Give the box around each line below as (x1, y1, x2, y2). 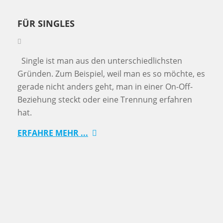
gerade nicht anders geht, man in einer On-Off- (17, 81, 193, 93)
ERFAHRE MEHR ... (17, 127, 88, 139)
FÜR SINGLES (17, 17, 75, 30)
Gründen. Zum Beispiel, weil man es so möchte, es (17, 68, 205, 80)
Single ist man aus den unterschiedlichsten (17, 55, 182, 67)
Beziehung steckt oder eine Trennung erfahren (17, 94, 192, 106)
